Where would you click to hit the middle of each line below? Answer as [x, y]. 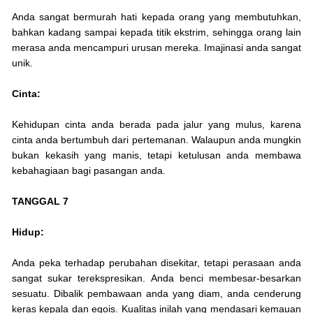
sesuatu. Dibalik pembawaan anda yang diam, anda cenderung [156, 294]
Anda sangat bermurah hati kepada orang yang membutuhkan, [156, 17]
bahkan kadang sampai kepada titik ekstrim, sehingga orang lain [156, 32]
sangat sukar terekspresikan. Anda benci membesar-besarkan [156, 278]
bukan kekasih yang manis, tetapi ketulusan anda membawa [156, 155]
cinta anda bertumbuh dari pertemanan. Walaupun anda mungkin [156, 140]
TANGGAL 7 [40, 202]
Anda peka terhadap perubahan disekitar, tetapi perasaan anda [156, 263]
